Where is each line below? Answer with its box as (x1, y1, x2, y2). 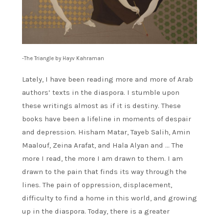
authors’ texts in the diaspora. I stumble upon (22, 88, 179, 97)
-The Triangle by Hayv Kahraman (22, 55, 104, 62)
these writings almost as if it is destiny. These (22, 101, 181, 110)
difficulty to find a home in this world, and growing (22, 194, 197, 203)
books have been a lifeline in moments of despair (22, 114, 191, 124)
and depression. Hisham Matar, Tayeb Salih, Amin (22, 128, 190, 137)
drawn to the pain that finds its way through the (22, 167, 187, 176)
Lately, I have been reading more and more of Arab (22, 75, 193, 84)
